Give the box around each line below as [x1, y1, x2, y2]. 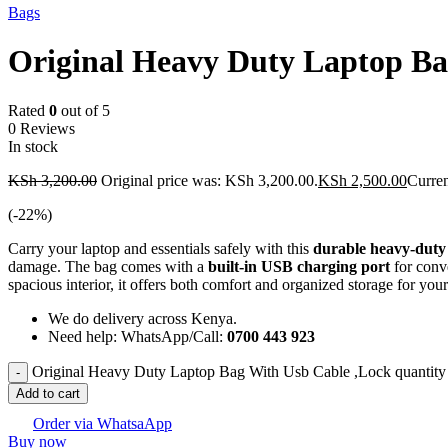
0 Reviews [8, 119, 75, 137]
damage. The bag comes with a [8, 257, 208, 275]
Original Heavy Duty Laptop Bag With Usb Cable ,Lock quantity [32, 362, 446, 380]
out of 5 [57, 101, 110, 119]
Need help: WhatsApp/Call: [48, 327, 227, 345]
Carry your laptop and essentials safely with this [8, 239, 313, 257]
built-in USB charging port [208, 257, 390, 275]
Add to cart [16, 385, 80, 401]
